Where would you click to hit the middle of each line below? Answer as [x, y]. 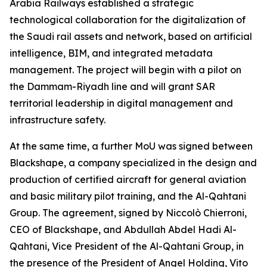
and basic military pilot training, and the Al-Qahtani [128, 196]
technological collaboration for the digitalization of [128, 20]
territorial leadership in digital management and [121, 103]
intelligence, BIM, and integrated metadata [111, 53]
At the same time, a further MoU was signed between [131, 146]
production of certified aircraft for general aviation [128, 179]
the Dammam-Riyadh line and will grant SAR [112, 86]
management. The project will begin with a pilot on [125, 70]
